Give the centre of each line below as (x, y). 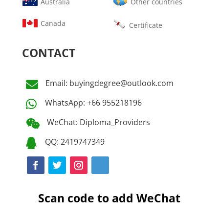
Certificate (145, 25)
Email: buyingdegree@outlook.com (109, 83)
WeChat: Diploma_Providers (98, 122)
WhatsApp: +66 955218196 (93, 102)
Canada (53, 23)
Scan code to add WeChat (109, 198)
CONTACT (48, 53)
